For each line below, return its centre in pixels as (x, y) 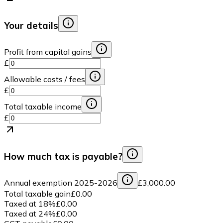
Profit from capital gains (48, 52)
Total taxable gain (37, 194)
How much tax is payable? (63, 157)
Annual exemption (39, 183)
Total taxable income (43, 106)
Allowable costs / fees (45, 79)
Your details (31, 25)
